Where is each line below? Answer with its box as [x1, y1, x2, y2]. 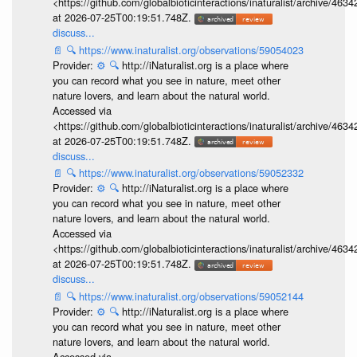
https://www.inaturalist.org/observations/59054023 [78, 41, 304, 57]
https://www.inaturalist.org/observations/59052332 [78, 165, 304, 181]
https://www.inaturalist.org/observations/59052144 [78, 288, 304, 304]
